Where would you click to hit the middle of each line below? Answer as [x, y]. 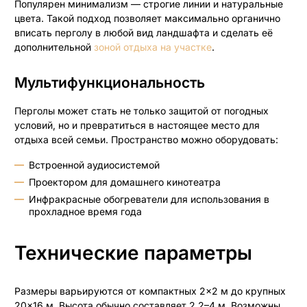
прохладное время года [85, 211]
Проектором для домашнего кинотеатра [125, 182]
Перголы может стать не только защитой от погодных [142, 111]
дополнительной [54, 47]
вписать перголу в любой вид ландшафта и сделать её [144, 32]
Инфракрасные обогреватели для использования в [149, 199]
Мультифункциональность [116, 82]
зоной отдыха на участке [153, 47]
